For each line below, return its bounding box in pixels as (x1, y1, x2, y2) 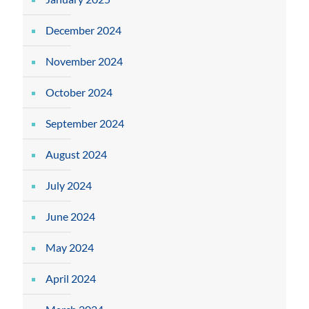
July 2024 (46, 179, 92, 192)
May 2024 (46, 241, 94, 254)
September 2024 (46, 117, 124, 130)
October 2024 (46, 86, 112, 99)
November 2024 (46, 54, 123, 68)
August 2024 (46, 148, 107, 161)
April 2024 (46, 272, 96, 285)
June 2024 (46, 210, 95, 223)
